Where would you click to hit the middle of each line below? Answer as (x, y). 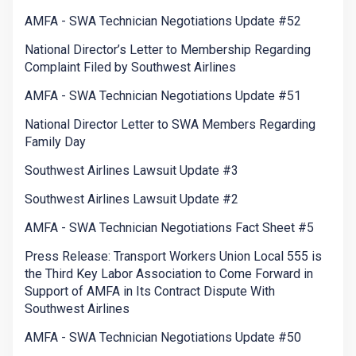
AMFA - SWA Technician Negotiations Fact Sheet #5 (169, 228)
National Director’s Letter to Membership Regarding (168, 50)
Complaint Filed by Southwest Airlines (130, 68)
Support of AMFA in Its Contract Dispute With (150, 292)
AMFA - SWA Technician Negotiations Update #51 (163, 96)
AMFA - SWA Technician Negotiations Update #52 (163, 21)
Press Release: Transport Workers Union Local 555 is (173, 257)
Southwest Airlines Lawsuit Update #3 (132, 171)
